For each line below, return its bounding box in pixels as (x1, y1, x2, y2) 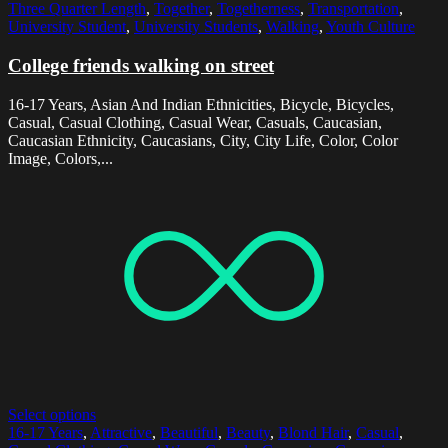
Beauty (226, 423, 270, 441)
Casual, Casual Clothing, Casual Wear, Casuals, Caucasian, (8, 113, 382, 131)
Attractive (90, 423, 152, 441)
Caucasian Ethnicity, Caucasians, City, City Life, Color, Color (8, 131, 398, 149)
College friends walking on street (8, 55, 274, 77)
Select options (8, 405, 96, 423)
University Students (134, 18, 258, 36)
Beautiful (160, 423, 218, 441)
